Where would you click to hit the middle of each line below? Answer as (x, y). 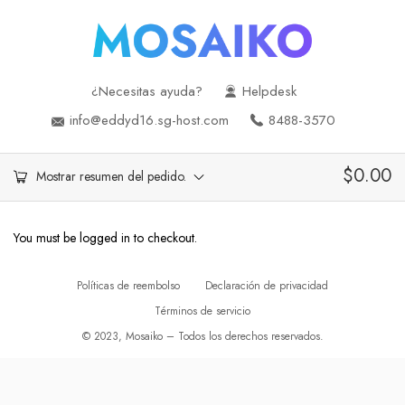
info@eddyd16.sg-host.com (149, 120)
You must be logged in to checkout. (105, 237)
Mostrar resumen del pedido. (111, 176)
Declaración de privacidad (267, 285)
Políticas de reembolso (128, 285)
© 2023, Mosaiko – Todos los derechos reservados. (202, 336)
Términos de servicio (202, 311)
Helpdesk (269, 91)
